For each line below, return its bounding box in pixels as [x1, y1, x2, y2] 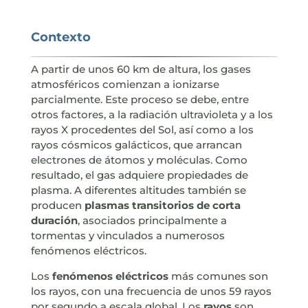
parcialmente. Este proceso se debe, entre [30, 93, 249, 107]
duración [30, 214, 78, 228]
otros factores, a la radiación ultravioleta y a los [30, 108, 273, 122]
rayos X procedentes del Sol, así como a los [30, 123, 254, 137]
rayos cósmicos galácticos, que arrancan [30, 138, 242, 152]
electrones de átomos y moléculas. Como [30, 153, 247, 167]
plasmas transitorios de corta [84, 199, 241, 212]
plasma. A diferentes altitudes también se [30, 184, 246, 197]
